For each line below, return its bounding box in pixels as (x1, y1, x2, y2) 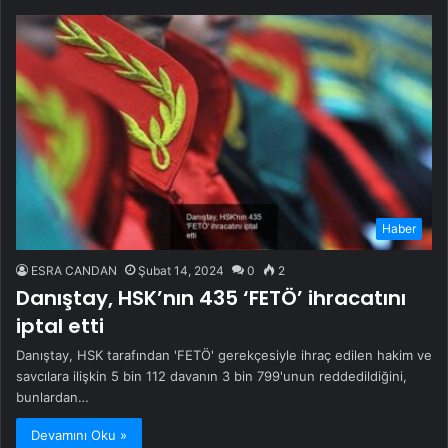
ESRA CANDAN (31, 263, 117, 279)
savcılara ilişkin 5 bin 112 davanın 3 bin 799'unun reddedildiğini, (16, 368, 407, 385)
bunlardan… (16, 389, 89, 406)
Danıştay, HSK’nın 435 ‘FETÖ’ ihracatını (16, 284, 406, 313)
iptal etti (16, 312, 104, 341)
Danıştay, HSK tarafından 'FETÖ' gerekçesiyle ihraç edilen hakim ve (16, 347, 432, 364)
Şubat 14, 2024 (138, 263, 224, 279)
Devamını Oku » (31, 427, 127, 444)
